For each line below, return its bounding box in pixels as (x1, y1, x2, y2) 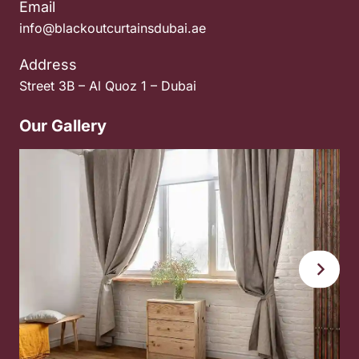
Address (19, 55, 77, 73)
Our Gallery (19, 115, 107, 135)
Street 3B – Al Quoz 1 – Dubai (19, 77, 196, 94)
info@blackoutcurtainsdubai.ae (19, 19, 206, 36)
